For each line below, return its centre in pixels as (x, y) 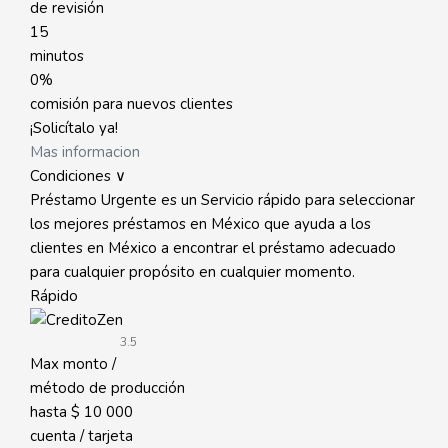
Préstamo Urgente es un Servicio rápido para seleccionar (222, 200)
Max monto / (73, 364)
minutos (57, 56)
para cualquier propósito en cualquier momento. (192, 272)
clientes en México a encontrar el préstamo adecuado (213, 248)
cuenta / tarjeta (81, 436)
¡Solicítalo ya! (74, 128)
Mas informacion (85, 152)
